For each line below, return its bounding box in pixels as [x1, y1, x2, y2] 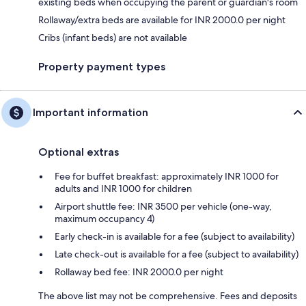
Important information [33, 105, 148, 119]
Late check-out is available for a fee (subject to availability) [55, 247, 298, 260]
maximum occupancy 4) [55, 212, 154, 225]
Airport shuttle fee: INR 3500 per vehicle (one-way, [55, 199, 272, 212]
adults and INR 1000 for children [55, 182, 192, 195]
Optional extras [38, 145, 119, 158]
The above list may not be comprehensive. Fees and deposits [38, 289, 297, 302]
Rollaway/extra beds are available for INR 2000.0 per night [38, 13, 286, 26]
